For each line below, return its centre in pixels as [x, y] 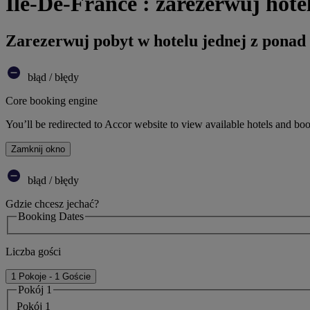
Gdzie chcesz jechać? [52, 203]
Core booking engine [52, 100]
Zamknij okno [38, 149]
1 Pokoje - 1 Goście [51, 277]
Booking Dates [51, 216]
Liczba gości [33, 252]
